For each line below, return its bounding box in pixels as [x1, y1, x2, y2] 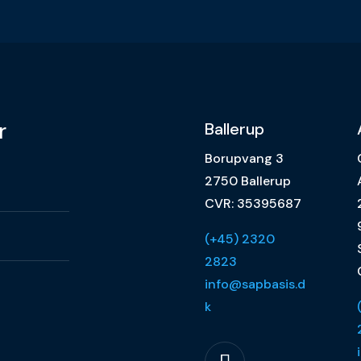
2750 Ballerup [204, 172, 291, 189]
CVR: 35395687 [204, 194, 301, 212]
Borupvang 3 [204, 149, 284, 167]
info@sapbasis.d [204, 275, 305, 293]
